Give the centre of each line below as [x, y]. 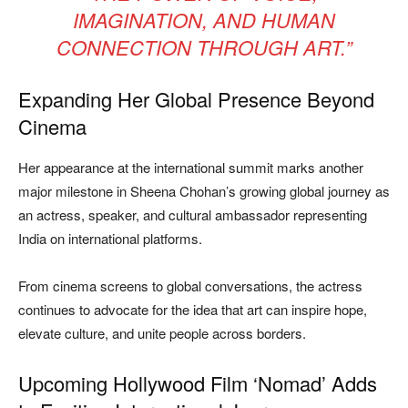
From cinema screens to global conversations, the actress [190, 285]
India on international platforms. [110, 238]
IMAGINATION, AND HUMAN [204, 19]
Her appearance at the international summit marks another [191, 167]
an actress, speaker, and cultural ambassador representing [193, 214]
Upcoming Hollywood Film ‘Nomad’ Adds [198, 382]
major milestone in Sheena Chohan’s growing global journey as [204, 190]
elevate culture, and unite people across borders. [162, 332]
